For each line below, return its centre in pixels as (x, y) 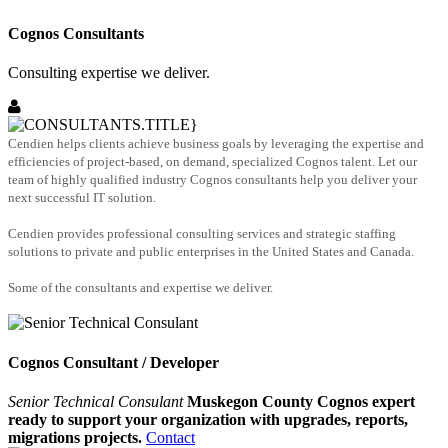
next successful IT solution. (82, 198)
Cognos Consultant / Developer (113, 362)
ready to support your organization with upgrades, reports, (208, 419)
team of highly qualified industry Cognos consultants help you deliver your (212, 180)
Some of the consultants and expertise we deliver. (140, 288)
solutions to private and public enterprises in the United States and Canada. (211, 252)
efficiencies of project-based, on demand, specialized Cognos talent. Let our (212, 162)
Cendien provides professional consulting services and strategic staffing (202, 234)
